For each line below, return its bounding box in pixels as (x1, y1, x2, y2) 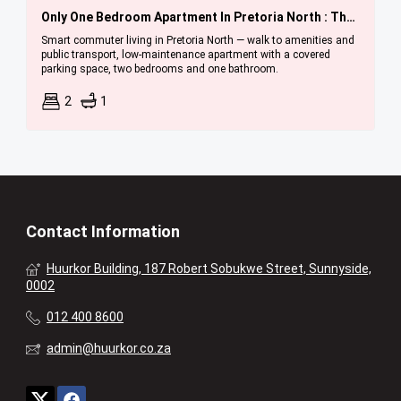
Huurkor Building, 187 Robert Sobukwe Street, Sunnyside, (47, 261, 371, 276)
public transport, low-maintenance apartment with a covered (41, 48, 330, 61)
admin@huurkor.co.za (47, 341, 171, 355)
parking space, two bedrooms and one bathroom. (41, 63, 278, 75)
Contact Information (26, 222, 180, 241)
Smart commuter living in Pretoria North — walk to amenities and (41, 34, 354, 47)
